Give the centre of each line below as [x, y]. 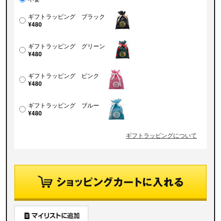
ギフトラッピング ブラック [67, 16]
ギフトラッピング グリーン [67, 46]
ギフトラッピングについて [161, 135]
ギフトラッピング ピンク [64, 75]
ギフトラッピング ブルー [64, 105]
